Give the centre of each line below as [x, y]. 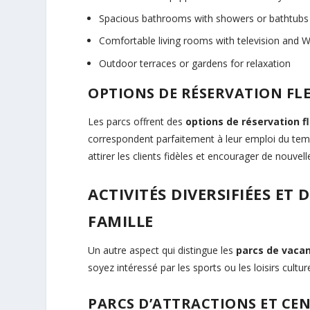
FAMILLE [121, 220]
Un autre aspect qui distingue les [162, 250]
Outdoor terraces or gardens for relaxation [195, 64]
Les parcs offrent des [137, 122]
